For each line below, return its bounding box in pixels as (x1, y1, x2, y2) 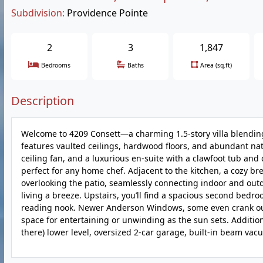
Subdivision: (11, 6, 65, 19)
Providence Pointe (67, 6, 148, 19)
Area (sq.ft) (200, 61, 232, 69)
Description (11, 93, 74, 109)
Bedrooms (41, 61, 70, 69)
